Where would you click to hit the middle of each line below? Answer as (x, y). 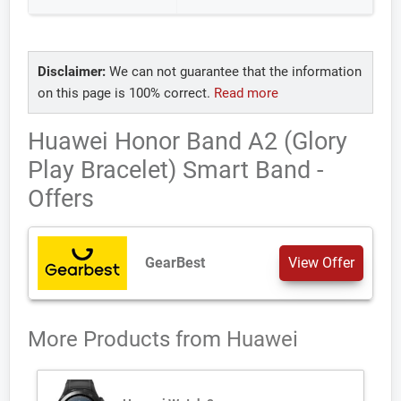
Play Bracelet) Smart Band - (175, 170)
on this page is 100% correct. (126, 93)
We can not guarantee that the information (234, 72)
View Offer (321, 263)
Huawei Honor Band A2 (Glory (188, 141)
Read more (246, 93)
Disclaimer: (72, 72)
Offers (61, 199)
